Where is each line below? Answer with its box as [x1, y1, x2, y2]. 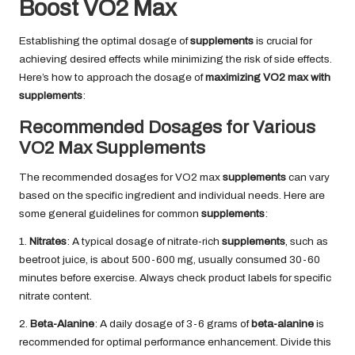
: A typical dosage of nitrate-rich [67, 235, 222, 248]
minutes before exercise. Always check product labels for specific [19, 272, 331, 284]
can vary [286, 171, 330, 184]
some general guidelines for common [19, 208, 201, 220]
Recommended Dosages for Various [19, 117, 315, 138]
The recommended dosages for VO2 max [19, 171, 223, 184]
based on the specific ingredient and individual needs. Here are [19, 189, 325, 202]
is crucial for [254, 35, 312, 48]
